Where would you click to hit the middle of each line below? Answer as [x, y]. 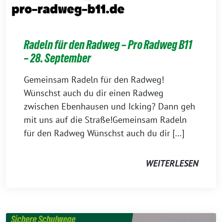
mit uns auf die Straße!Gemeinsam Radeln [105, 120]
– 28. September [57, 58]
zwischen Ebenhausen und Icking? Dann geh [110, 107]
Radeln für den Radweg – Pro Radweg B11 [108, 45]
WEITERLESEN [172, 164]
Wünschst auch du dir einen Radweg [94, 93]
